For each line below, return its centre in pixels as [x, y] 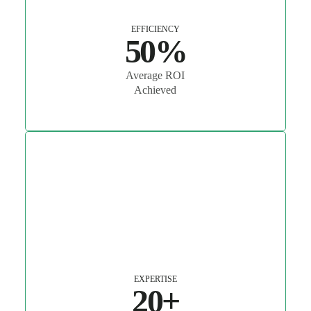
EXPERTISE [155, 279]
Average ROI [155, 76]
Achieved [155, 90]
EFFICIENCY [155, 30]
